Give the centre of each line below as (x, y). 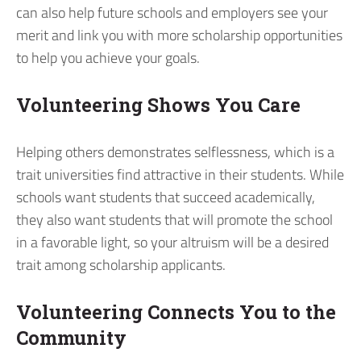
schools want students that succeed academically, (166, 197)
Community (71, 338)
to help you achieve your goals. (108, 57)
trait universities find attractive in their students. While (180, 175)
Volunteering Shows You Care (158, 104)
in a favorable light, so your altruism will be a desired (172, 243)
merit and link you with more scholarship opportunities (179, 35)
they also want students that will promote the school (174, 220)
